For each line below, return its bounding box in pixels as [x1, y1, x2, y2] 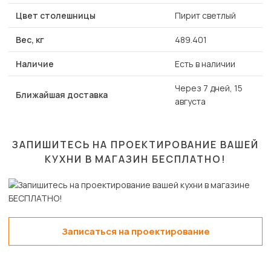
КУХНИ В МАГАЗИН [45, 152, 152, 166]
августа [175, 96, 206, 108]
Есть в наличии [175, 58, 235, 70]
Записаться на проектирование [61, 225, 210, 238]
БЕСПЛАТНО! [151, 152, 226, 166]
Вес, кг [16, 34, 44, 46]
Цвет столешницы [16, 10, 96, 22]
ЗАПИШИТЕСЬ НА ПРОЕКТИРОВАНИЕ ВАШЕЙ [12, 138, 259, 152]
